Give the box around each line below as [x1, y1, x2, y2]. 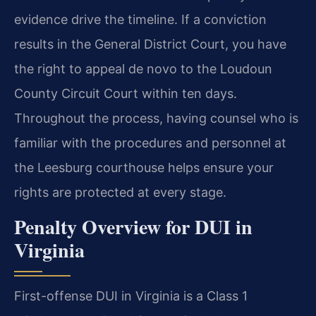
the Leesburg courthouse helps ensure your [14, 160, 274, 176]
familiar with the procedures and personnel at [14, 135, 286, 151]
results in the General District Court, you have [14, 37, 286, 52]
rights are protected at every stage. [14, 185, 226, 200]
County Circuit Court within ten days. [14, 86, 237, 102]
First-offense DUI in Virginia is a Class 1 [14, 288, 248, 303]
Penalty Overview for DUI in [14, 212, 253, 241]
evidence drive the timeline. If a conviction [14, 12, 267, 28]
